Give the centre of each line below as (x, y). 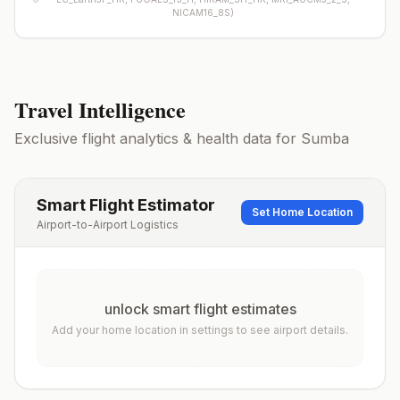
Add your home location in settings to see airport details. (200, 330)
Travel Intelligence (100, 109)
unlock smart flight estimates (200, 309)
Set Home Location (302, 212)
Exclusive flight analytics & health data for (158, 138)
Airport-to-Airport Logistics (108, 225)
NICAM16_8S (201, 12)
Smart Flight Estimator (126, 205)
